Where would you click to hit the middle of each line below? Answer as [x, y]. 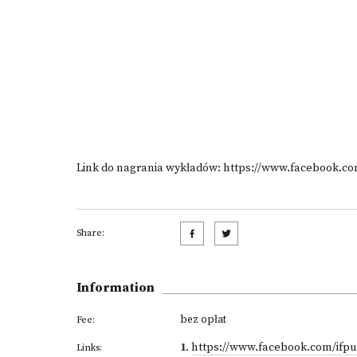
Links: [89, 348]
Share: [90, 233]
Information [116, 288]
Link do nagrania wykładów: [150, 168]
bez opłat [203, 320]
